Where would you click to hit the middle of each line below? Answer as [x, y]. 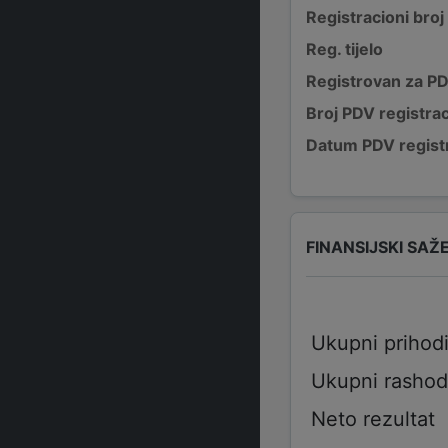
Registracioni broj [375, 17]
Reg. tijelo [344, 49]
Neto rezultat [372, 419]
